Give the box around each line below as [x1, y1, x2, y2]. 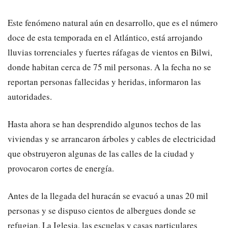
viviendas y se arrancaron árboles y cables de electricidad [8, 133, 216, 145]
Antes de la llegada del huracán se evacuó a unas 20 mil [8, 190, 208, 202]
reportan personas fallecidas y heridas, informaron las [8, 76, 201, 88]
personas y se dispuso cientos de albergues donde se [8, 205, 196, 217]
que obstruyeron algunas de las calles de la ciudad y [8, 148, 194, 160]
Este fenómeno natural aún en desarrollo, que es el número [8, 17, 218, 29]
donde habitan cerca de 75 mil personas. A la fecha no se [8, 61, 211, 73]
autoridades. [8, 91, 52, 103]
